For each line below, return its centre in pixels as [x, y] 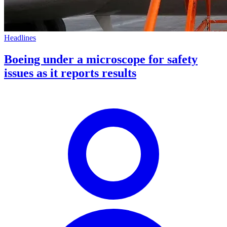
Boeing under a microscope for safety [101, 60]
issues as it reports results [70, 73]
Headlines [20, 38]
